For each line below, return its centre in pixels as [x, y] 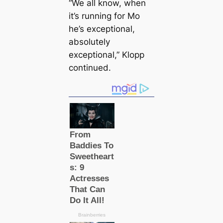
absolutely [89, 42]
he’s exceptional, [102, 29]
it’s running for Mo [104, 16]
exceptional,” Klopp [106, 55]
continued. [90, 67]
